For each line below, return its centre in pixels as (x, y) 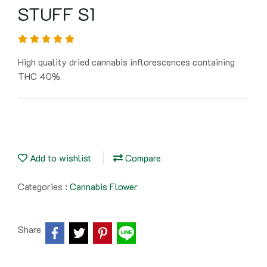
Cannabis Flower (104, 186)
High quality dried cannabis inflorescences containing (126, 62)
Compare (142, 158)
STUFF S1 (57, 14)
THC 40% (39, 76)
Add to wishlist (59, 158)
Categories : (44, 186)
